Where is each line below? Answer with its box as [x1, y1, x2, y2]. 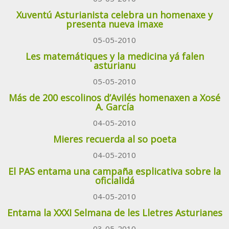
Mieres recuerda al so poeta [53, 133, 176, 146]
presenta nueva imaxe [66, 18, 163, 31]
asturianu [93, 59, 136, 72]
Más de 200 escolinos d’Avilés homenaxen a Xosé [9, 91, 220, 104]
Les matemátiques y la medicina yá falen [25, 50, 204, 63]
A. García [95, 101, 134, 113]
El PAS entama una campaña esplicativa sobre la [8, 165, 221, 178]
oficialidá [95, 174, 134, 187]
